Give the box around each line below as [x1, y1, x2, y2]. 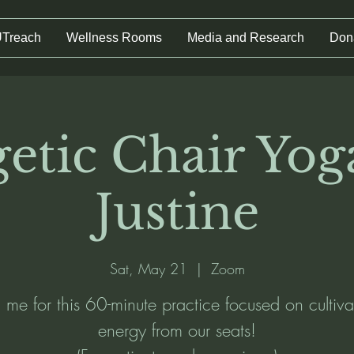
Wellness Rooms [66, 31, 162, 44]
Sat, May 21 [109, 259, 187, 278]
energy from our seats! [98, 318, 256, 342]
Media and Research [187, 31, 304, 44]
